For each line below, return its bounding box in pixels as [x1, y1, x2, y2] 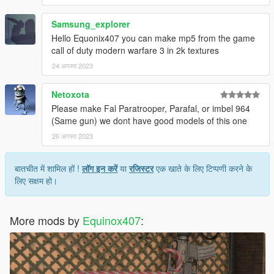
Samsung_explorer [51, 17, 130, 30]
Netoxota [51, 87, 89, 100]
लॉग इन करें [82, 161, 117, 174]
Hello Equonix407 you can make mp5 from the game [51, 31, 255, 44]
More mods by [10, 212, 83, 228]
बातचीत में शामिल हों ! [15, 161, 82, 174]
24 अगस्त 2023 [52, 60, 93, 70]
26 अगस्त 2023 [52, 130, 93, 141]
